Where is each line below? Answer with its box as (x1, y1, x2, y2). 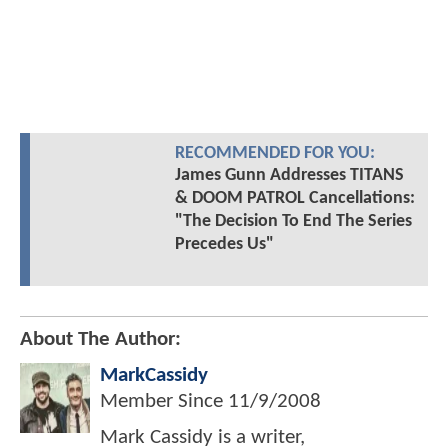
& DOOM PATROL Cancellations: (174, 188, 415, 208)
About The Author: (20, 328, 181, 350)
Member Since (100, 390, 228, 412)
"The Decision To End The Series (174, 211, 412, 231)
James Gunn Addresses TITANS (174, 165, 404, 185)
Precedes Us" (174, 234, 274, 254)
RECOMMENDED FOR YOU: (174, 144, 375, 162)
